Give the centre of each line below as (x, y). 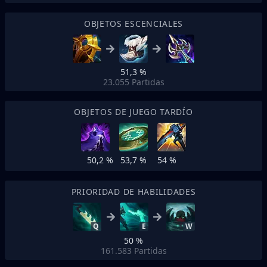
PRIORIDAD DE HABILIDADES (133, 192)
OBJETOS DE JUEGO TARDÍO (133, 112)
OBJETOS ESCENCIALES (133, 24)
